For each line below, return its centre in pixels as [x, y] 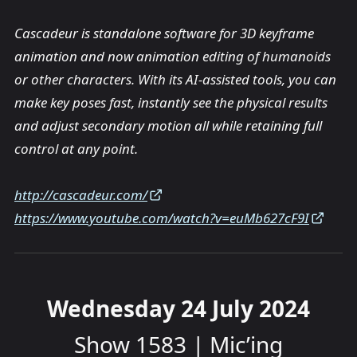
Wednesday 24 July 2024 [178, 309]
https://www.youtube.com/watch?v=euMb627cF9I [162, 218]
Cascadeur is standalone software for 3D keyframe [164, 33]
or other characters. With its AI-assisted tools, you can [175, 80]
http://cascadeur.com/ [81, 195]
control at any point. [76, 149]
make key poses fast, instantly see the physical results [171, 103]
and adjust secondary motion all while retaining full [168, 126]
